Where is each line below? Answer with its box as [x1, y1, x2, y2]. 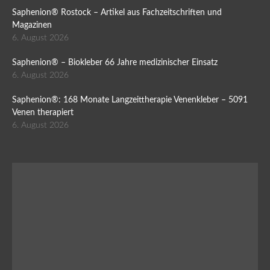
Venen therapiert [12, 108, 74, 118]
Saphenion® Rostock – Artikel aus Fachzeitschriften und [12, 8, 222, 17]
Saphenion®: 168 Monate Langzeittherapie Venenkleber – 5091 [12, 96, 248, 105]
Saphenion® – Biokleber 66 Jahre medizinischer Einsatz [12, 58, 218, 67]
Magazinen [12, 21, 52, 30]
